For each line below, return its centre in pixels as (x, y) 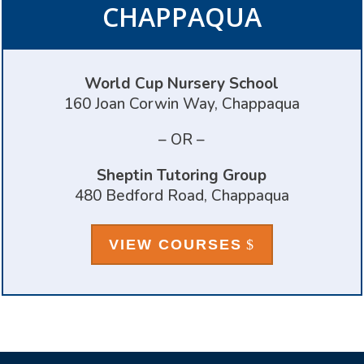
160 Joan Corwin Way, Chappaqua (182, 104)
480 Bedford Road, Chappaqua (182, 195)
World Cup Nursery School (182, 83)
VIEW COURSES (175, 244)
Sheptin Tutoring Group (182, 175)
